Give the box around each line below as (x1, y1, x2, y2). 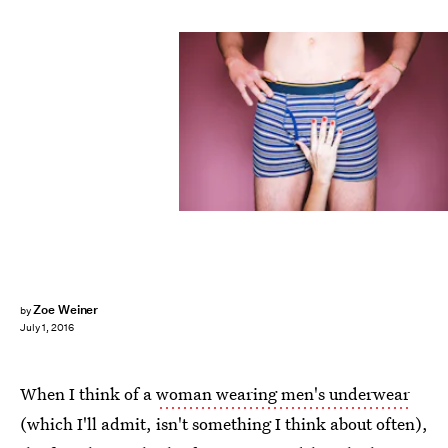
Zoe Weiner (32, 301, 99, 318)
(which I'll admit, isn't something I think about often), (20, 412, 428, 435)
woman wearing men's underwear (156, 382, 410, 405)
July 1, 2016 (20, 321, 74, 335)
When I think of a (20, 382, 156, 405)
